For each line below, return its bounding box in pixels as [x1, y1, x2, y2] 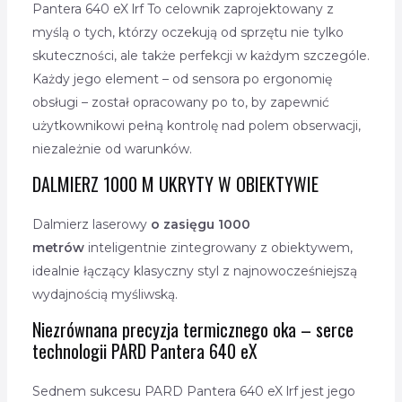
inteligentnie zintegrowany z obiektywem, [83, 240, 353, 257]
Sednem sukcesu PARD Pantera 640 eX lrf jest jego [31, 383, 355, 400]
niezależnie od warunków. [31, 141, 192, 158]
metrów [31, 240, 84, 257]
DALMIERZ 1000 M [31, 170, 154, 198]
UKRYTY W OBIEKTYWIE [153, 170, 319, 198]
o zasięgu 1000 [150, 216, 250, 233]
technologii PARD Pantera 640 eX [31, 337, 258, 365]
